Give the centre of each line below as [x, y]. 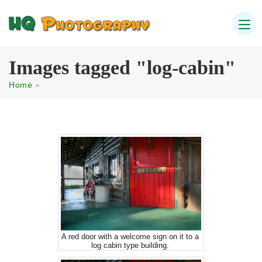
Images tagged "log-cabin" [122, 67]
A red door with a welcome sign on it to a [130, 237]
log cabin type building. [130, 245]
